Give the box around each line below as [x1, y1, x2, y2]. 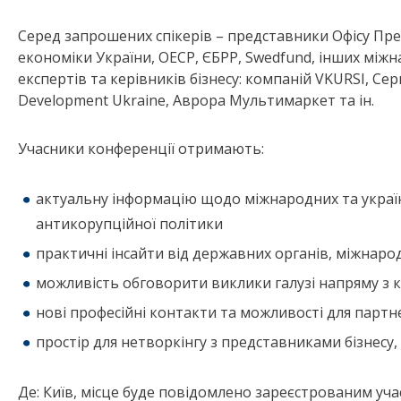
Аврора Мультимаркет [173, 90, 336, 111]
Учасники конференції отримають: [18, 139, 264, 159]
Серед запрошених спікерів [18, 26, 216, 47]
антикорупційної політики [36, 214, 223, 235]
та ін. [336, 90, 378, 111]
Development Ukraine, [18, 90, 173, 111]
